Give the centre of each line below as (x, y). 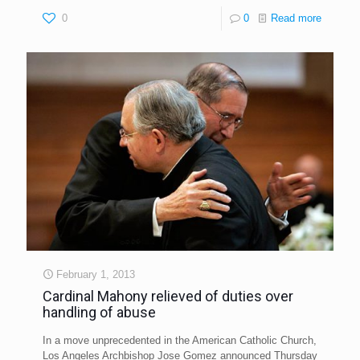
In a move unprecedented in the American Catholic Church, (180, 341)
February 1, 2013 (96, 275)
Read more (296, 18)
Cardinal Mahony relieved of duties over (168, 297)
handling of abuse (101, 313)
